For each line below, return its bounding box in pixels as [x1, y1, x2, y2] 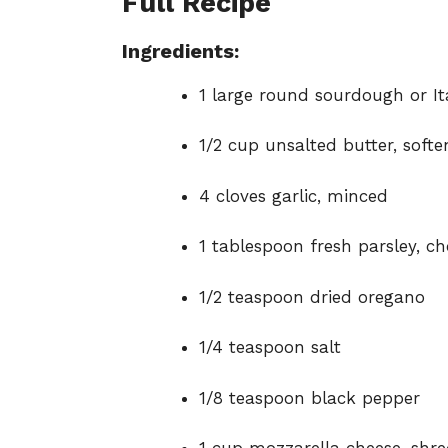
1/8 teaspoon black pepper [198, 387, 420, 408]
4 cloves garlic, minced [198, 185, 388, 206]
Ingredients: [122, 38, 239, 63]
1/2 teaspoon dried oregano [198, 286, 425, 307]
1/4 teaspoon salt [198, 337, 341, 358]
